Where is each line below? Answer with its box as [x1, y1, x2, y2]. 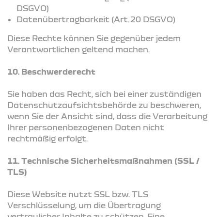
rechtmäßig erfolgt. [7, 133, 88, 143]
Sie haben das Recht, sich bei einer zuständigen [7, 89, 201, 98]
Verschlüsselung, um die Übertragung [7, 200, 161, 210]
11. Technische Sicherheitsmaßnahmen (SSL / [7, 155, 200, 165]
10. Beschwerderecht [7, 66, 95, 76]
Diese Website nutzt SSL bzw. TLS [7, 189, 148, 199]
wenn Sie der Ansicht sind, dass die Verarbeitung [7, 111, 207, 121]
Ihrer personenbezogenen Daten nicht [7, 122, 164, 132]
